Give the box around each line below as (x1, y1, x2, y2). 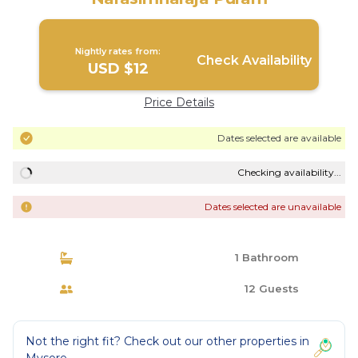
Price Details (144, 95, 214, 109)
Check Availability (196, 53, 312, 68)
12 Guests (241, 282, 299, 295)
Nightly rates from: (75, 46, 161, 57)
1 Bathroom (231, 251, 299, 264)
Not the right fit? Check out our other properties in (26, 334, 309, 348)
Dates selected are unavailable (205, 201, 341, 213)
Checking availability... (237, 166, 341, 178)
